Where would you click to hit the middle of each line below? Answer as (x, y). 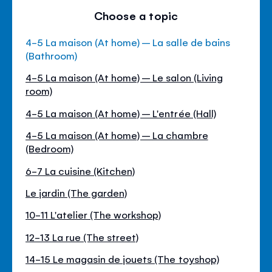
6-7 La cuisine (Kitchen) (80, 170)
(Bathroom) (52, 56)
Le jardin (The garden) (76, 192)
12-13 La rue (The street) (82, 236)
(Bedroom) (50, 148)
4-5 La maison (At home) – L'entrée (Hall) (121, 113)
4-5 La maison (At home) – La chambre (117, 135)
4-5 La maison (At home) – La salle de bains (128, 42)
